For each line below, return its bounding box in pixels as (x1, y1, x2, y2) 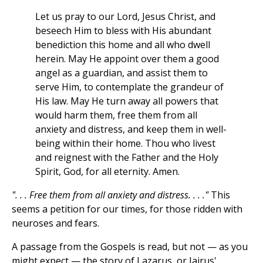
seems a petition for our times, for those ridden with (12, 203, 242, 216)
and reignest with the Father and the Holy (35, 151, 218, 164)
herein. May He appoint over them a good (35, 52, 219, 66)
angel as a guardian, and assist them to (35, 66, 208, 80)
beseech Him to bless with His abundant (35, 24, 211, 38)
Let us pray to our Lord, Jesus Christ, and (35, 10, 215, 23)
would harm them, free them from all (35, 109, 197, 122)
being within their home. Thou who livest (35, 137, 215, 150)
